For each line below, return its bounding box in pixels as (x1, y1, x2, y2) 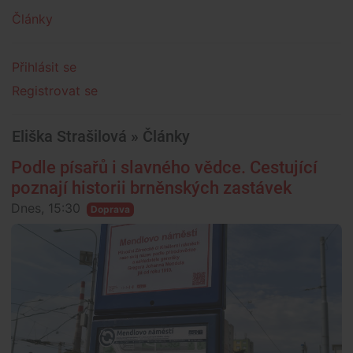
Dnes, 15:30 (11, 200, 80, 216)
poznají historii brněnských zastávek (11, 178, 292, 198)
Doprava (90, 203, 130, 215)
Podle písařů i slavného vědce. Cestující (11, 158, 318, 177)
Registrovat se (12, 83, 98, 98)
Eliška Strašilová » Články (12, 127, 190, 146)
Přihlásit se (12, 59, 76, 75)
